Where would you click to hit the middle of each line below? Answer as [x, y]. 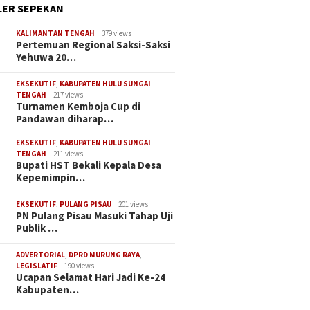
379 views [117, 34]
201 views [134, 204]
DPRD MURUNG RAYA [104, 255]
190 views [80, 266]
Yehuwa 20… [46, 57]
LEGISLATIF [37, 266]
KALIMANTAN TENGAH [56, 34]
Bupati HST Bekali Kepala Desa [89, 165]
